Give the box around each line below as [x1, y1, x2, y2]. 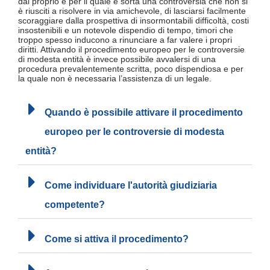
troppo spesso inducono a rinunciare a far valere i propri [18, 35, 232, 45]
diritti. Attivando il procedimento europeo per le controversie [18, 45, 245, 55]
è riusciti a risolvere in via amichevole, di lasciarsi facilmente [18, 6, 246, 16]
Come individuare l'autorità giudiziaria [45, 180, 217, 190]
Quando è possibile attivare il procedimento [45, 107, 243, 118]
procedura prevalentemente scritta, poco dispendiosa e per [18, 64, 243, 74]
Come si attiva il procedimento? [45, 233, 189, 244]
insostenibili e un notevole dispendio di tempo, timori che [18, 25, 233, 36]
